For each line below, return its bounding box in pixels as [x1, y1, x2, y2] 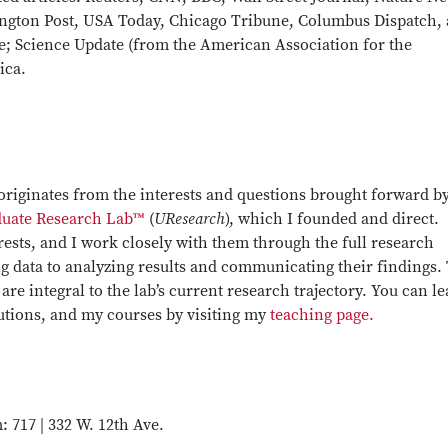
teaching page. [270, 305, 374, 325]
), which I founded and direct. [225, 209, 439, 229]
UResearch [154, 209, 225, 229]
